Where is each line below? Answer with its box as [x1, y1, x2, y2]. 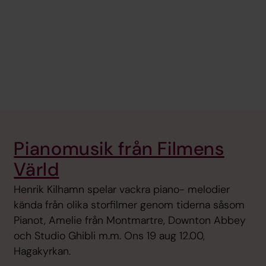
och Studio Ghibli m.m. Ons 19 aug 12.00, [14, 229, 205, 243]
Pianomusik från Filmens [14, 136, 224, 161]
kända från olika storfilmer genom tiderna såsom [14, 198, 245, 213]
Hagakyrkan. [14, 244, 71, 259]
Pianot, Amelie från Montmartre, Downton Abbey [14, 213, 246, 228]
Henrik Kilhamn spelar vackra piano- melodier [14, 182, 230, 197]
